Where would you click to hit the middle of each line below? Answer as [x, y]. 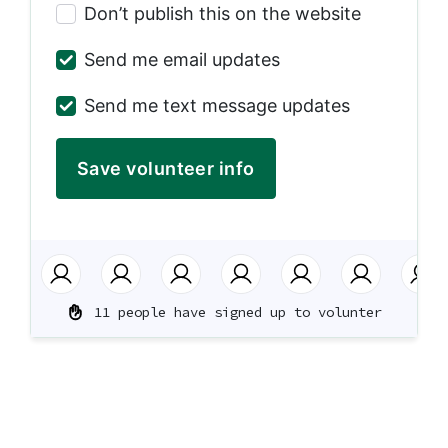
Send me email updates [182, 59]
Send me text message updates [217, 105]
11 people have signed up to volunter [237, 312]
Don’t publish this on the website [222, 13]
